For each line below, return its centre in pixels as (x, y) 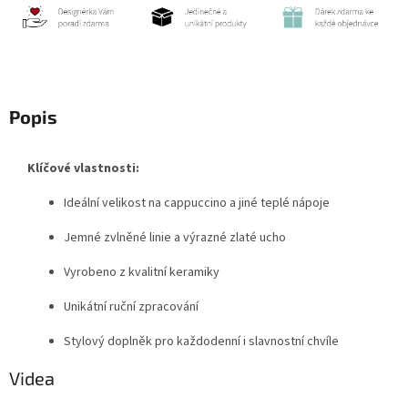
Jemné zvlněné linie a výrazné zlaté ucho (175, 238)
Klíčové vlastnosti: (83, 169)
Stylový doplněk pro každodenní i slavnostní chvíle (201, 342)
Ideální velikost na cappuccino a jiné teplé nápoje (197, 204)
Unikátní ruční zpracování (131, 307)
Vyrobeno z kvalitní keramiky (142, 273)
